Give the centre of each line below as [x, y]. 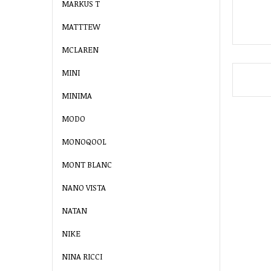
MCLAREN [80, 50]
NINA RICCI [82, 257]
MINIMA [77, 96]
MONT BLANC [87, 165]
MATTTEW [81, 27]
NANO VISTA [84, 188]
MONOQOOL [84, 142]
